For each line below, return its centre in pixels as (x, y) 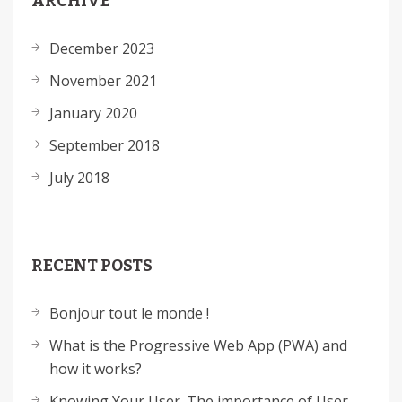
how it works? (96, 369)
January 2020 (93, 113)
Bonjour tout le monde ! (129, 313)
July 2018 (79, 178)
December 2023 (102, 48)
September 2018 (105, 145)
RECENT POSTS (92, 266)
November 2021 (103, 81)
